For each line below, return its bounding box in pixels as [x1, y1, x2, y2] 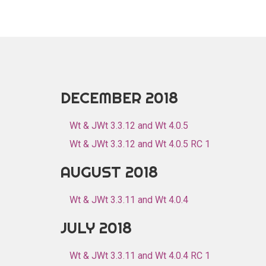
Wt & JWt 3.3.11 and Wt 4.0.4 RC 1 [69, 250, 210, 261]
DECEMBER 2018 [61, 88, 178, 107]
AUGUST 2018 [61, 162, 158, 182]
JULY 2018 [61, 218, 132, 237]
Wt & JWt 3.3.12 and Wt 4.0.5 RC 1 [69, 138, 210, 150]
